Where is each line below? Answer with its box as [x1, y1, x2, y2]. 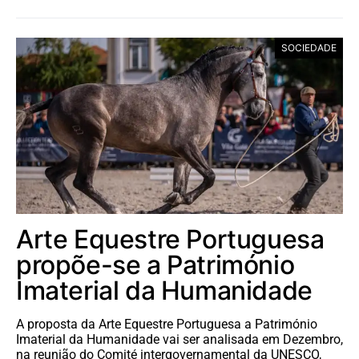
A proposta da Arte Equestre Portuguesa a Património [16, 317, 317, 333]
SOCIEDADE [281, 42, 337, 54]
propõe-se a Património [16, 249, 295, 281]
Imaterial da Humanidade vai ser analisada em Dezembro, [16, 332, 343, 348]
